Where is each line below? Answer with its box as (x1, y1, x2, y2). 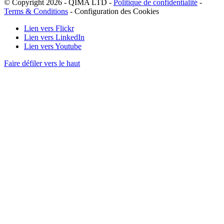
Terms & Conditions (4, 6, 68, 15)
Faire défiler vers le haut (4, 58, 80, 67)
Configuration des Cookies (74, 6, 159, 15)
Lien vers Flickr (24, 23, 74, 32)
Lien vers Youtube (24, 41, 81, 50)
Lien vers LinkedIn (24, 32, 84, 41)
